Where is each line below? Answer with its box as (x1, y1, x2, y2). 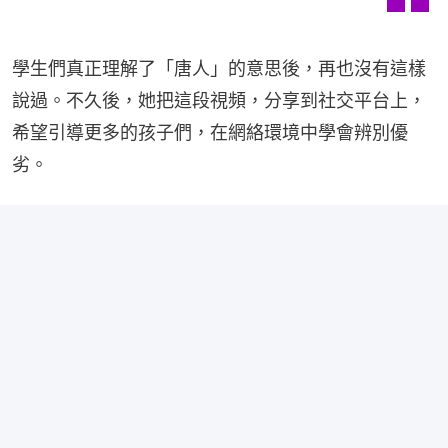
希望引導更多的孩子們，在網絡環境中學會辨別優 (12, 122, 408, 144)
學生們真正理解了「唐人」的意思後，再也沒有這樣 (12, 58, 426, 80)
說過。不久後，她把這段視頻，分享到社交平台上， (12, 90, 426, 112)
